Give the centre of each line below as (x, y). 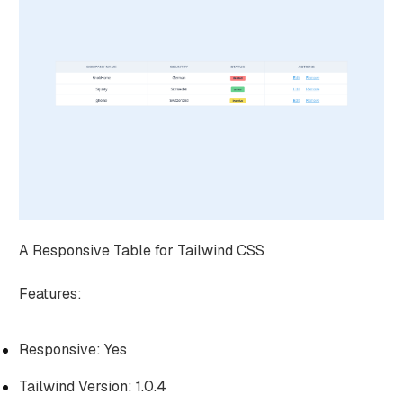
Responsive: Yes (72, 349)
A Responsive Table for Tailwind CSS (141, 250)
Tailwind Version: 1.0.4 (92, 386)
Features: (50, 293)
